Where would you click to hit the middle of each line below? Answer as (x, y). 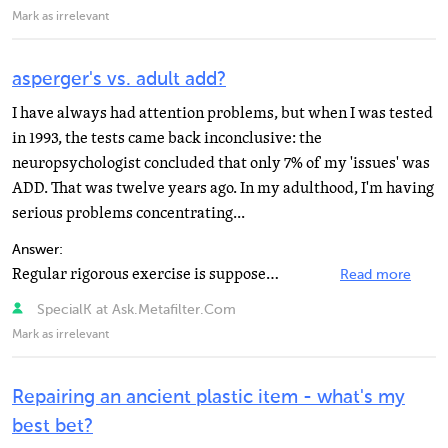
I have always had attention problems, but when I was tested (222, 113)
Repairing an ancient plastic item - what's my (208, 397)
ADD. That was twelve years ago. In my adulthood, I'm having (223, 188)
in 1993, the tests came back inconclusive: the (167, 138)
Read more (375, 275)
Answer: (37, 250)
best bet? (52, 426)
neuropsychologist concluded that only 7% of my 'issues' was (221, 163)
